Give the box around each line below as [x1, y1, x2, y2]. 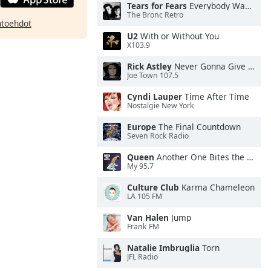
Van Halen [127, 212, 169, 223]
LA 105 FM [127, 191, 162, 202]
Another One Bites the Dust [154, 151, 247, 163]
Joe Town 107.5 [127, 70, 178, 81]
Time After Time [182, 91, 249, 102]
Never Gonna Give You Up [172, 60, 248, 72]
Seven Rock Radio [127, 131, 189, 142]
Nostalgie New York [127, 100, 194, 111]
